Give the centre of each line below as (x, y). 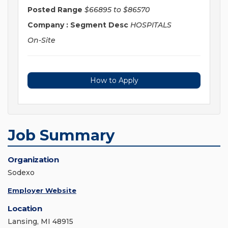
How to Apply (114, 81)
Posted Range (55, 10)
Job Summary (61, 135)
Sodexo (21, 173)
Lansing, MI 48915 (40, 222)
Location (25, 209)
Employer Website (42, 191)
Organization (33, 160)
